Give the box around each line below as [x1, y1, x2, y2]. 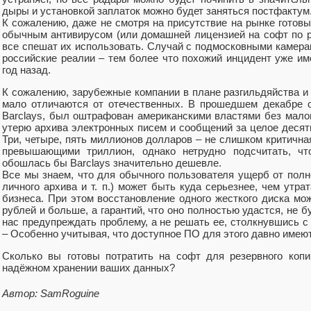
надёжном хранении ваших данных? [2, 262, 175, 274]
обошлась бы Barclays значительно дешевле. [2, 156, 221, 169]
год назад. [2, 63, 51, 76]
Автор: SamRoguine [2, 287, 99, 299]
